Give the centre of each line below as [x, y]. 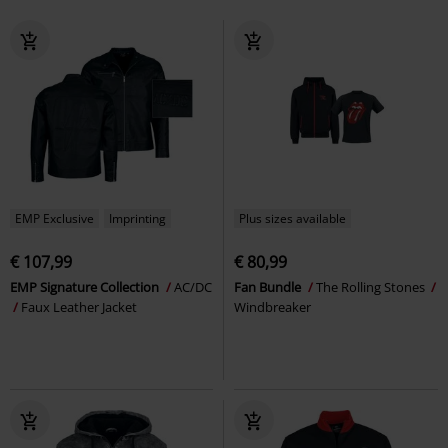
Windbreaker [272, 306]
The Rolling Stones [372, 286]
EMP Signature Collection [86, 286]
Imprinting [137, 218]
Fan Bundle [269, 286]
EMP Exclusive [54, 218]
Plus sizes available [292, 218]
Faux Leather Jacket [79, 306]
